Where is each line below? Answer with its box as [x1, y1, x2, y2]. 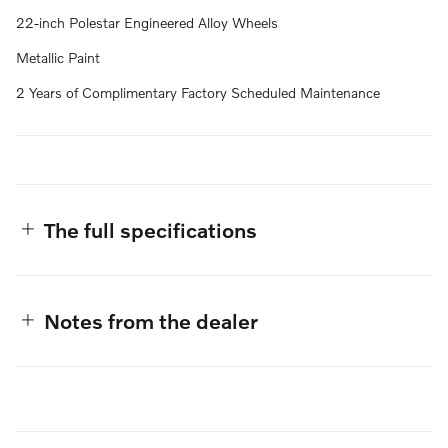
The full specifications [44, 216, 257, 242]
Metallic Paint [16, 48, 100, 66]
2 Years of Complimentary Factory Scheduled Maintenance [16, 83, 380, 101]
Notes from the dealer [44, 307, 258, 333]
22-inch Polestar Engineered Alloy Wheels [16, 13, 278, 31]
